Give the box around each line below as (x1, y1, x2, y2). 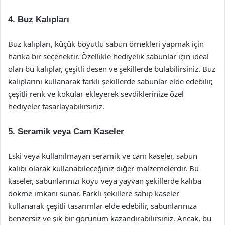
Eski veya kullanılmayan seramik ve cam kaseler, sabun (8, 151, 197, 161)
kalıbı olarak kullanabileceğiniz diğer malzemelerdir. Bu (8, 163, 199, 173)
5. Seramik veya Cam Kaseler (8, 127, 124, 136)
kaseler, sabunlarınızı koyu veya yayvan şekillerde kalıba (8, 176, 201, 186)
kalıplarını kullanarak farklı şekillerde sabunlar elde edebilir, (8, 76, 213, 86)
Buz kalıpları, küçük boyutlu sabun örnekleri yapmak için (8, 39, 204, 49)
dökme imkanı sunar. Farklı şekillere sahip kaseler (8, 188, 179, 198)
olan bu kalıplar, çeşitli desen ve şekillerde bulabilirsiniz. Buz (8, 64, 215, 74)
